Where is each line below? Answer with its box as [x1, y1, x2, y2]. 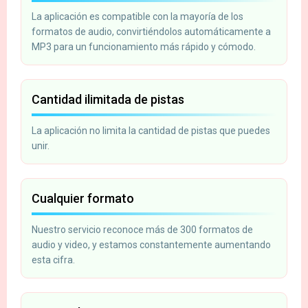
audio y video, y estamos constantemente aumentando [32, 239, 271, 250]
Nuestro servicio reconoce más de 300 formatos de [32, 223, 253, 235]
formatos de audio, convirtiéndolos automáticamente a [32, 25, 271, 37]
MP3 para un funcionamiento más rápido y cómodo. [32, 41, 256, 52]
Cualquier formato [32, 190, 134, 206]
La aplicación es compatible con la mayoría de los [32, 10, 243, 22]
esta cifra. [32, 254, 75, 265]
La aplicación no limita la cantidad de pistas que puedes [32, 124, 270, 136]
